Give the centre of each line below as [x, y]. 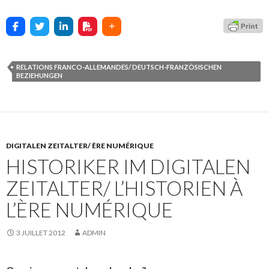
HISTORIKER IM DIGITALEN [128, 166]
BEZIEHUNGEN [39, 75]
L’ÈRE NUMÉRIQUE [89, 210]
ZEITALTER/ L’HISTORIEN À [124, 188]
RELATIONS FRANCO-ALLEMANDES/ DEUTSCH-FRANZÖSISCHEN [119, 67]
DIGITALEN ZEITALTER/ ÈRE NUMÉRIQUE [80, 146]
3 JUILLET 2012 [41, 233]
